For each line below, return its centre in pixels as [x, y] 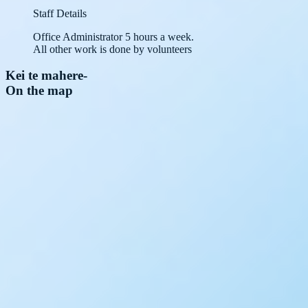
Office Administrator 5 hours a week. [113, 36]
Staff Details [60, 13]
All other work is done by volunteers [112, 49]
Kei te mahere [44, 76]
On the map [39, 91]
